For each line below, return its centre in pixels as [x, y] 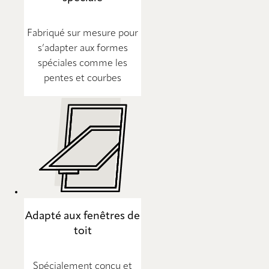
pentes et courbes [83, 79]
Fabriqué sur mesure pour [83, 34]
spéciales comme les [83, 64]
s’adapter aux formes [83, 49]
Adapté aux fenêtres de [83, 216]
